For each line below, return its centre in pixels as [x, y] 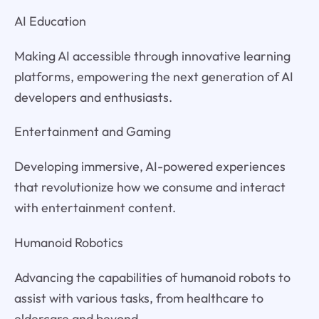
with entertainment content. [95, 208]
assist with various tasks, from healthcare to [138, 298]
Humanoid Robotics [68, 243]
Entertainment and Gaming [92, 132]
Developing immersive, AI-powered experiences [150, 167]
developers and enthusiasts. [93, 97]
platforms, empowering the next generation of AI [153, 76]
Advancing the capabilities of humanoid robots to [152, 278]
